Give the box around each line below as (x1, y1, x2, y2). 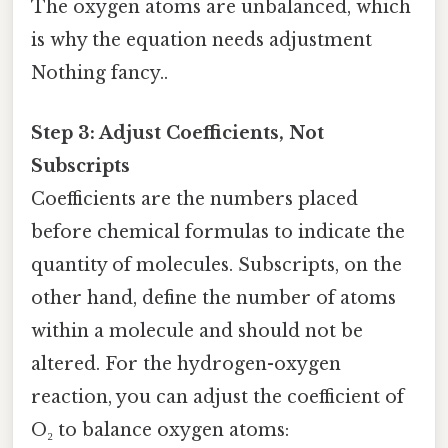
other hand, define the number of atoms (31, 286, 396, 309)
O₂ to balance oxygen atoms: (31, 418, 289, 441)
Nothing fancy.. (31, 62, 168, 85)
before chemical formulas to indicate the (31, 220, 405, 243)
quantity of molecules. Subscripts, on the (31, 253, 402, 276)
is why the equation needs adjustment (31, 29, 372, 52)
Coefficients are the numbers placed (31, 187, 358, 210)
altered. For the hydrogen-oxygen (31, 352, 341, 375)
